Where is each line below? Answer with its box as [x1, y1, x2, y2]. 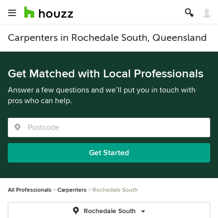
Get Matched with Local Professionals [8, 67, 203, 81]
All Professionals [8, 186, 52, 194]
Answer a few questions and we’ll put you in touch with [8, 85, 196, 95]
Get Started [89, 148, 129, 158]
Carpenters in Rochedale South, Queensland [8, 32, 207, 43]
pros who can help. [8, 96, 72, 106]
